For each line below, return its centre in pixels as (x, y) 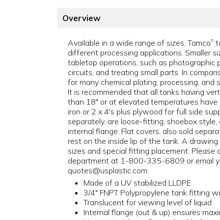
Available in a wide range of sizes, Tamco (139, 43)
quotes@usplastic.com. (108, 171)
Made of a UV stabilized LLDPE (137, 183)
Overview (82, 18)
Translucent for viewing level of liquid (148, 203)
